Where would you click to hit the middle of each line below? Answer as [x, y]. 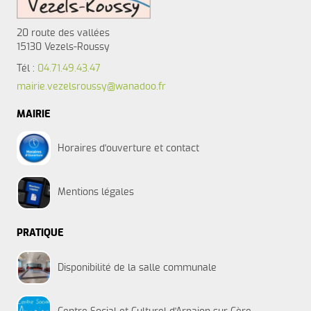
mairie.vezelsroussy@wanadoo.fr [92, 86]
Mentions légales [96, 193]
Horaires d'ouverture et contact [129, 148]
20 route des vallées [64, 33]
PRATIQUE [40, 234]
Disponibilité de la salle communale [137, 268]
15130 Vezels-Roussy [64, 47]
